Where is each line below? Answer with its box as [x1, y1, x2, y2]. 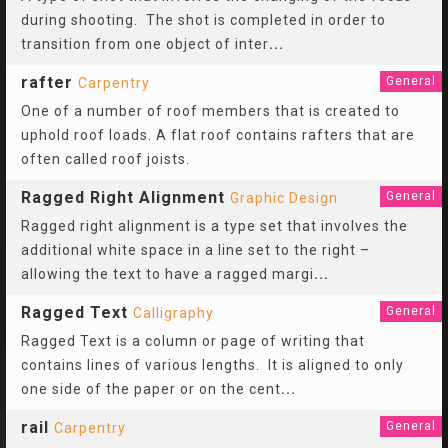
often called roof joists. [21, 151, 190, 167]
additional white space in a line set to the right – [21, 242, 370, 258]
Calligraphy [133, 305, 214, 321]
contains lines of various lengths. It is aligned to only [21, 357, 404, 373]
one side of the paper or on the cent [21, 381, 281, 397]
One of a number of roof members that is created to [21, 103, 400, 119]
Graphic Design [230, 190, 338, 206]
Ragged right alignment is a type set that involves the [21, 218, 408, 234]
